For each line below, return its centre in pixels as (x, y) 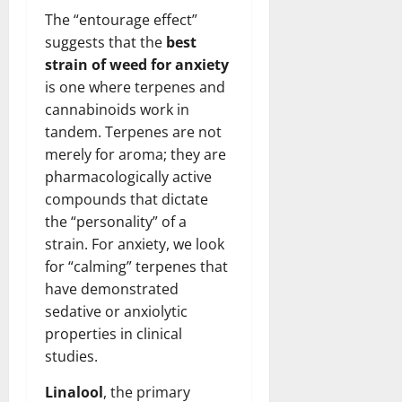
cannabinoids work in (117, 110)
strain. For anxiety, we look (135, 245)
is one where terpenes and (135, 87)
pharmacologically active (128, 177)
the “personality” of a (116, 222)
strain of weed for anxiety (137, 65)
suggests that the (105, 43)
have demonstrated (112, 289)
